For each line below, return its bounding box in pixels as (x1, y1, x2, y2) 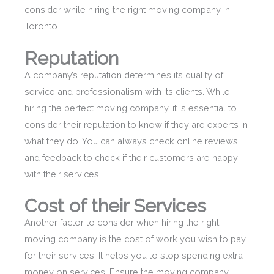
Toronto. (24, 21, 59, 32)
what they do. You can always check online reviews (24, 135, 238, 146)
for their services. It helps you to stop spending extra (24, 250, 243, 261)
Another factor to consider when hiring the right (24, 217, 219, 228)
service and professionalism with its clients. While (24, 86, 230, 97)
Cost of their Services (24, 194, 206, 217)
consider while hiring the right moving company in (24, 4, 230, 15)
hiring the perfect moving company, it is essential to (24, 102, 237, 113)
